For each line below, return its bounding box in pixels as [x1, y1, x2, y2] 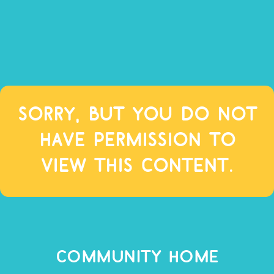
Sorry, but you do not [17, 107, 257, 124]
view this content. [40, 158, 234, 176]
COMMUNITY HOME [55, 250, 219, 265]
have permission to [39, 133, 235, 150]
